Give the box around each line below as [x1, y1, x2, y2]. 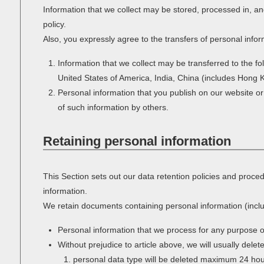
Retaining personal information [42, 134, 231, 148]
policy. [42, 19, 66, 29]
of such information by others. [58, 103, 169, 112]
